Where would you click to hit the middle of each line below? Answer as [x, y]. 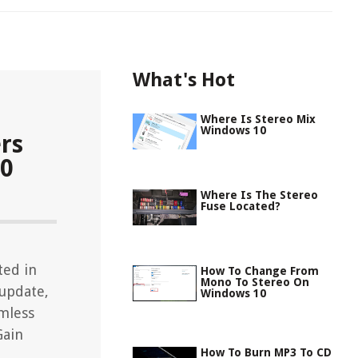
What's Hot [184, 80]
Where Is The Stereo [259, 195]
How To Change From [260, 271]
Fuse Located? [241, 206]
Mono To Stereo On [255, 282]
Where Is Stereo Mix [258, 119]
